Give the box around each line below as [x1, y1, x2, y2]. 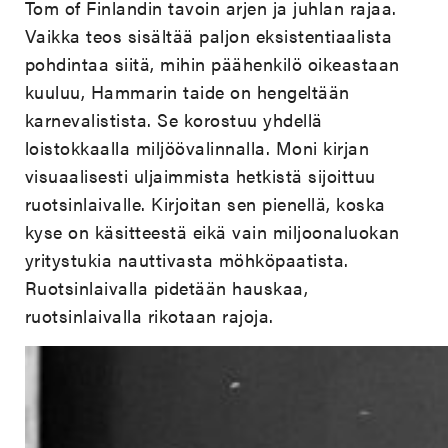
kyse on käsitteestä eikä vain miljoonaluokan [24, 219, 400, 245]
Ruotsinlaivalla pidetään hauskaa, [24, 275, 309, 301]
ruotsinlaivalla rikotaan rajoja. [24, 303, 274, 329]
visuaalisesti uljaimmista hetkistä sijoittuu [24, 163, 376, 189]
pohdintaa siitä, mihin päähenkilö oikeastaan [24, 51, 400, 77]
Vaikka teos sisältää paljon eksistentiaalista [24, 23, 393, 49]
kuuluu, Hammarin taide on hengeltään [24, 79, 350, 105]
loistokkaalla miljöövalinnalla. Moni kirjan [24, 135, 370, 161]
